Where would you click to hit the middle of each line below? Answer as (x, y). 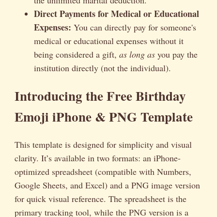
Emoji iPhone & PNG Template (104, 117)
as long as (137, 54)
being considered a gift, (77, 54)
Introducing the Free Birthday (100, 96)
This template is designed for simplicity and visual (103, 145)
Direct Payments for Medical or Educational (116, 13)
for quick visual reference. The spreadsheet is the (101, 199)
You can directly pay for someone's (134, 27)
